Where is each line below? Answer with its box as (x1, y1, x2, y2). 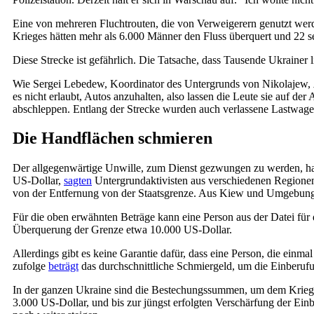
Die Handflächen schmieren (13, 129, 212, 148)
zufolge (13, 260, 48, 273)
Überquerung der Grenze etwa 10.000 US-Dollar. (13, 224, 232, 236)
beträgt (48, 260, 78, 273)
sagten (64, 175, 92, 187)
